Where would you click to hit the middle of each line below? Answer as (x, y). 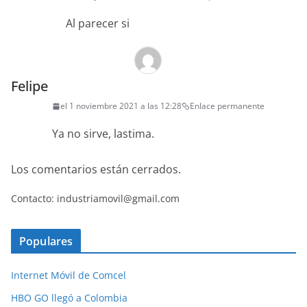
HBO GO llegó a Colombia (69, 298)
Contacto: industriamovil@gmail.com (95, 199)
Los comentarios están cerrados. (96, 170)
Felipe (29, 86)
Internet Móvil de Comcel (69, 275)
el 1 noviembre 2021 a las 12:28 (121, 106)
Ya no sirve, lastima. (103, 134)
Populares (46, 242)
